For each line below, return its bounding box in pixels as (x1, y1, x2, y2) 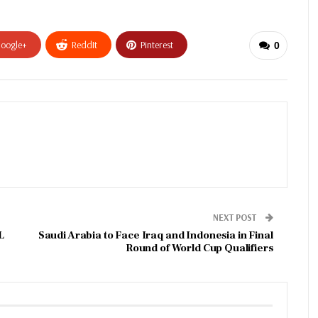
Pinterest (141, 38, 173, 52)
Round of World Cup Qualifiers (125, 241, 273, 256)
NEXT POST (212, 212, 258, 224)
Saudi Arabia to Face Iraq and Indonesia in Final (38, 229, 273, 243)
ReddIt (72, 38, 97, 52)
